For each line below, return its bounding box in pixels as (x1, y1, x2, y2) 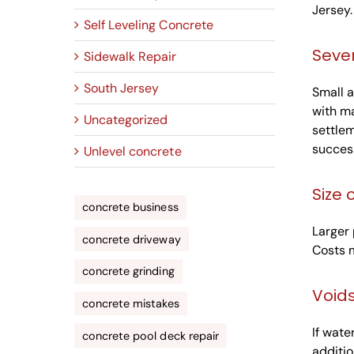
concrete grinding (82, 264, 175, 279)
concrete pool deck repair (82, 328, 219, 343)
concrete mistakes (82, 296, 179, 311)
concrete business (82, 200, 179, 215)
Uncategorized (84, 111, 168, 129)
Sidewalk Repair (84, 48, 177, 66)
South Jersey (84, 80, 160, 97)
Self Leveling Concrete (84, 17, 213, 34)
